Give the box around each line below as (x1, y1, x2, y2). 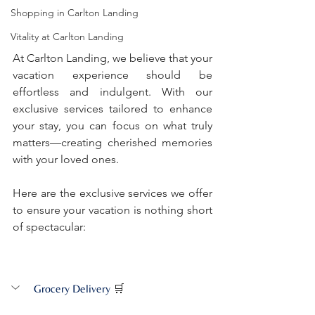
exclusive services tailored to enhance (13, 101, 212, 115)
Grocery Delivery (34, 281, 110, 295)
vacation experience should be (13, 67, 212, 82)
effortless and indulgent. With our (13, 84, 212, 98)
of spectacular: (13, 219, 86, 233)
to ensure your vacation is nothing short (13, 202, 212, 217)
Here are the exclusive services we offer (13, 186, 212, 200)
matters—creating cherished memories (13, 135, 212, 149)
